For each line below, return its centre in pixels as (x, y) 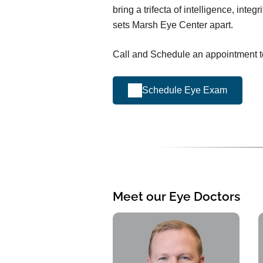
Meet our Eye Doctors (176, 196)
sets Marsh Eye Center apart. (173, 25)
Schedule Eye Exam (185, 90)
